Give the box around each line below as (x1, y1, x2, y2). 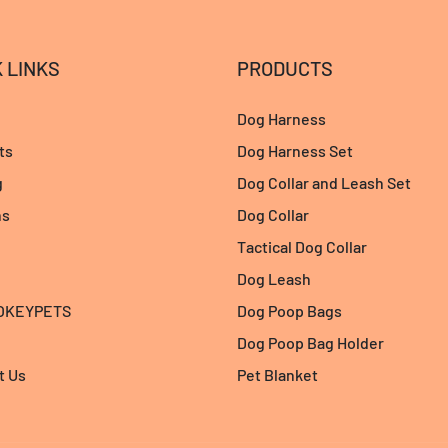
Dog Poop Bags (237, 301, 343, 321)
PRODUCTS (237, 56, 334, 81)
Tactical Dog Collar (237, 237, 368, 257)
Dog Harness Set (237, 141, 354, 161)
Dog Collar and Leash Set (237, 173, 412, 193)
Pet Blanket (237, 365, 319, 385)
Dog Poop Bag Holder (237, 333, 385, 353)
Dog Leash (237, 269, 312, 289)
